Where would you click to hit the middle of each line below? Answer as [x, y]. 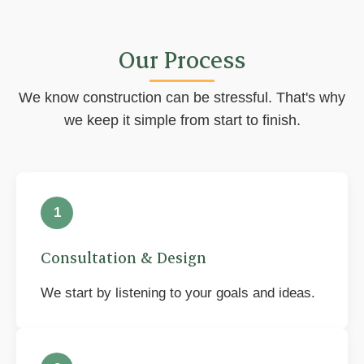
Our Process [182, 59]
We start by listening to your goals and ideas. [178, 293]
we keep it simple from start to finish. [182, 120]
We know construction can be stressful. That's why [182, 97]
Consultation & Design [123, 258]
